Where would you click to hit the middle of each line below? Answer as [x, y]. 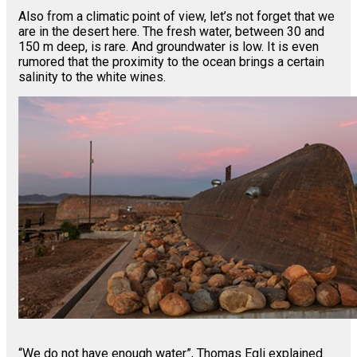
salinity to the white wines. [92, 77]
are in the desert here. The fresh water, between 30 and [171, 32]
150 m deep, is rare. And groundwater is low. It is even [169, 47]
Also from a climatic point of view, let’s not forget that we [177, 17]
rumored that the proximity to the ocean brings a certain [171, 62]
